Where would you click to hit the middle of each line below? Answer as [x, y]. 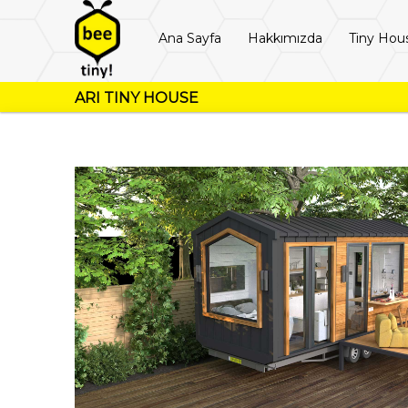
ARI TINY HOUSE [137, 98]
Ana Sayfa [190, 38]
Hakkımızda [286, 38]
